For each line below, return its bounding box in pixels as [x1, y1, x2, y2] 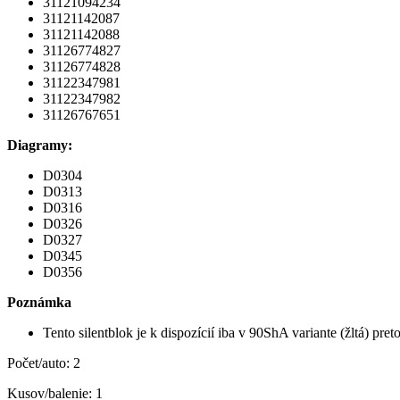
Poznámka [7, 295, 71, 311]
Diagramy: [7, 137, 72, 154]
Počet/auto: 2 [7, 355, 80, 371]
